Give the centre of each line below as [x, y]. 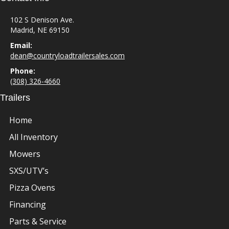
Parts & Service [38, 222]
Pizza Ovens [32, 188]
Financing [28, 205]
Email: [21, 45]
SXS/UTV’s [29, 171]
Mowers [25, 154]
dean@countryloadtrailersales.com [67, 56]
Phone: [23, 71]
